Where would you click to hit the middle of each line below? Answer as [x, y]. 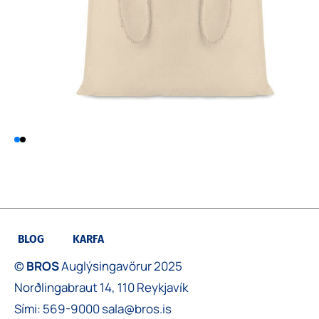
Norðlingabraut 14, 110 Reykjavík [101, 287]
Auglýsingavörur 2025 [121, 266]
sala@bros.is [137, 308]
